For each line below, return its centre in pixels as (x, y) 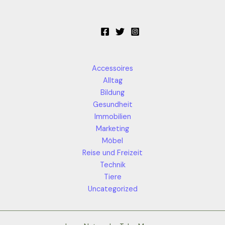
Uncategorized (113, 189)
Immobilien (113, 117)
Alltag (113, 80)
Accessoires (113, 68)
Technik (113, 165)
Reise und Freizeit (113, 153)
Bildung (113, 92)
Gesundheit (113, 104)
